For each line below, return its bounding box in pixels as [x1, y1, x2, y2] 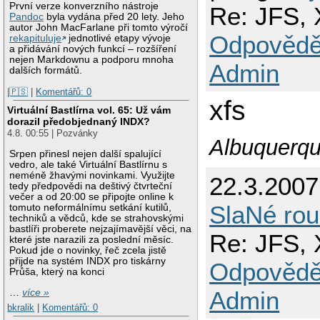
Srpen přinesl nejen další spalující [9, 148, 162, 159]
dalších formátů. [9, 64, 83, 76]
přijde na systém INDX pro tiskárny [9, 255, 166, 266]
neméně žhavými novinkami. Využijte [9, 169, 176, 181]
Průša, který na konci [9, 266, 105, 277]
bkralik [7, 302, 35, 314]
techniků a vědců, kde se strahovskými [9, 212, 184, 224]
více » [22, 286, 50, 298]
